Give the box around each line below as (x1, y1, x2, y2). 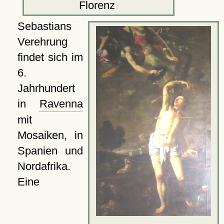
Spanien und (17, 144, 83, 157)
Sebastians (17, 19, 71, 32)
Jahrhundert (17, 81, 75, 94)
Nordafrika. (17, 159, 70, 172)
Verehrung (17, 35, 67, 48)
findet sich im (17, 50, 83, 63)
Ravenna (39, 97, 83, 110)
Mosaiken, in (17, 128, 83, 141)
